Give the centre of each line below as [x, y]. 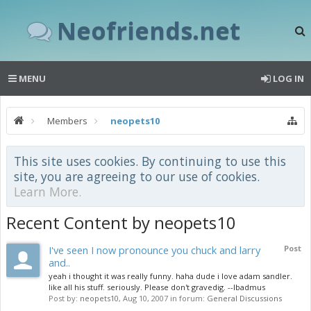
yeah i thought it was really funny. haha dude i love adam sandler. [170, 276]
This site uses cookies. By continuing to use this [150, 161]
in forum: [187, 298]
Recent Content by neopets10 [121, 222]
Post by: [64, 298]
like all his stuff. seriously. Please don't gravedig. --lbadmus [157, 287]
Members [67, 121]
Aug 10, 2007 [145, 298]
